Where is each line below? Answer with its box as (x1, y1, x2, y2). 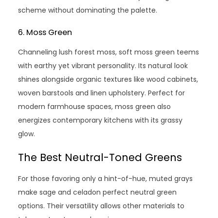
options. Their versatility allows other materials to (18, 200, 185, 211)
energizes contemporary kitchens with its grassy (18, 115, 183, 125)
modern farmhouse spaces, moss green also (18, 101, 171, 111)
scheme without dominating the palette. (18, 5, 158, 15)
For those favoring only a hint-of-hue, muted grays (18, 173, 193, 183)
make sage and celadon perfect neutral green (18, 187, 177, 197)
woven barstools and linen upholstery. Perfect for (18, 88, 185, 98)
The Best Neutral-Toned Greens (18, 150, 182, 164)
